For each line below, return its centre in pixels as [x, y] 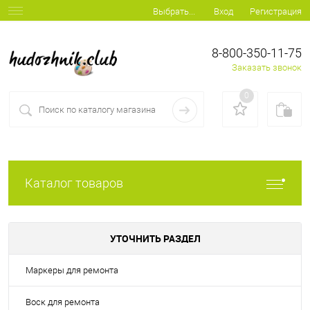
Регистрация [276, 11]
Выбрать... [174, 12]
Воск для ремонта [63, 302]
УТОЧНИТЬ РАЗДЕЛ [155, 239]
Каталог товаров [74, 183]
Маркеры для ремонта [72, 271]
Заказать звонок [267, 67]
